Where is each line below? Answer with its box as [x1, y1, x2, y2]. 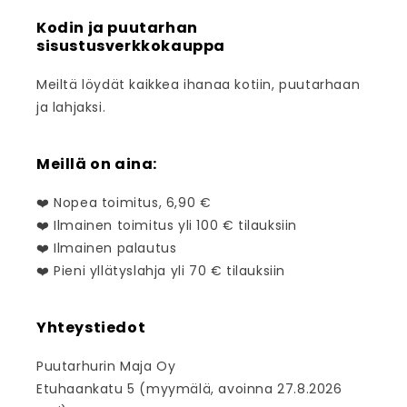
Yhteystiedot [36, 317, 146, 339]
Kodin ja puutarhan [36, 17, 198, 39]
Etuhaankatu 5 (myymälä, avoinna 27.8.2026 [36, 380, 342, 399]
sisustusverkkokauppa [36, 35, 226, 57]
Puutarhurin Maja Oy [36, 357, 176, 376]
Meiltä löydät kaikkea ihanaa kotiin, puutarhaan [36, 75, 361, 94]
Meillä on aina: [36, 154, 157, 175]
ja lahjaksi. [36, 98, 106, 117]
